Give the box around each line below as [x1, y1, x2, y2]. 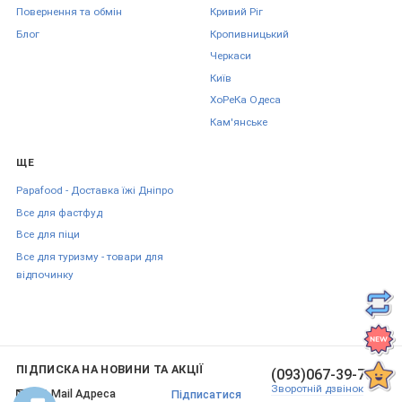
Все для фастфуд [16, 205, 102, 219]
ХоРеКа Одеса [210, 93, 281, 107]
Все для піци [16, 228, 80, 241]
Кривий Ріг [210, 5, 263, 19]
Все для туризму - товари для [16, 249, 163, 263]
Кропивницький [210, 27, 289, 40]
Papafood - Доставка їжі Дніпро [16, 184, 173, 197]
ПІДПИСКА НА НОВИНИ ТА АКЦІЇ [16, 363, 204, 377]
